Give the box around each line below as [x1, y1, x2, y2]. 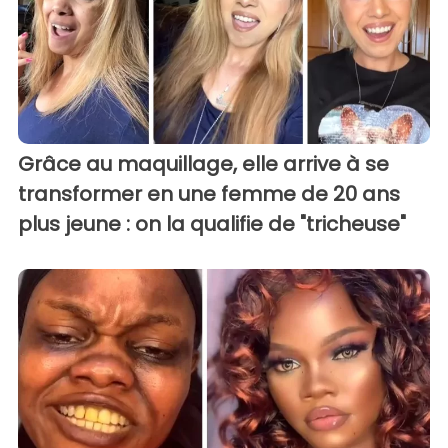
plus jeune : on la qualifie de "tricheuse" [18, 210, 406, 239]
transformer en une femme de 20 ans [18, 180, 400, 209]
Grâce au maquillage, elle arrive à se [18, 150, 389, 179]
